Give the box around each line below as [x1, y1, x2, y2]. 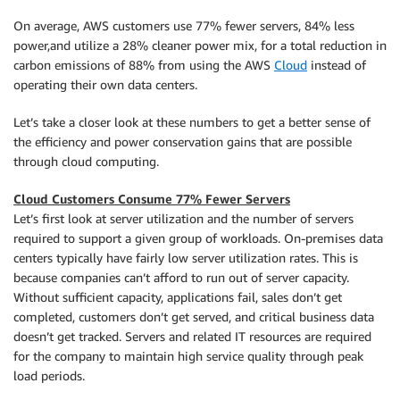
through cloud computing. [13, 154, 159, 169]
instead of [307, 57, 366, 72]
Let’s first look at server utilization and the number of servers [13, 211, 354, 226]
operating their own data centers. [13, 77, 197, 92]
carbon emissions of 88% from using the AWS [13, 57, 274, 72]
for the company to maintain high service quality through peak [13, 348, 363, 363]
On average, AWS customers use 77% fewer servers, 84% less [13, 18, 354, 33]
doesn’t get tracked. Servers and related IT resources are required [13, 329, 371, 344]
